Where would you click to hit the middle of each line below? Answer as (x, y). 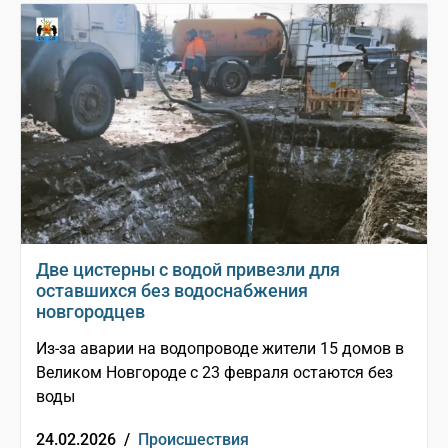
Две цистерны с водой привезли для (188, 270)
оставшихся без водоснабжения (172, 291)
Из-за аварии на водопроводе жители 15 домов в (220, 349)
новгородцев (90, 312)
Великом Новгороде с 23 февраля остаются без (214, 373)
